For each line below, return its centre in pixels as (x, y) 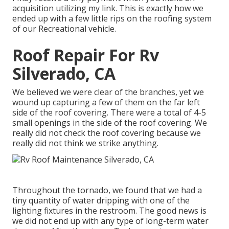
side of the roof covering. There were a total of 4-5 (109, 113)
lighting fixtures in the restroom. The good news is (109, 210)
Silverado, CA (64, 74)
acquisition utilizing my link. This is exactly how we (108, 8)
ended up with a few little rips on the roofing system (112, 19)
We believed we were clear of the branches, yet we (108, 92)
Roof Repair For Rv (86, 55)
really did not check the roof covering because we (107, 133)
